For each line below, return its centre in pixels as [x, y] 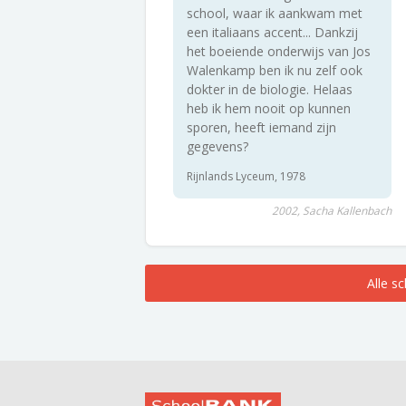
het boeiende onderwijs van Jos [279, 51]
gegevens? [217, 146]
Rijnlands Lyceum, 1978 [246, 176]
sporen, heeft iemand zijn [261, 127]
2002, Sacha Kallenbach [331, 211]
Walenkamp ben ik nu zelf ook [275, 70]
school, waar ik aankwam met [275, 13]
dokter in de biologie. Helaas [270, 89]
